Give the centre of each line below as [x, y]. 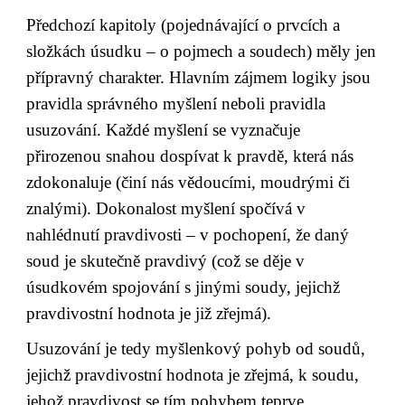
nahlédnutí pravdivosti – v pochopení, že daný [188, 234]
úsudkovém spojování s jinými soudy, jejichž [184, 287]
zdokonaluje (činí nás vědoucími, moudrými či [188, 182]
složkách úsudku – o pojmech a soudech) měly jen [202, 51]
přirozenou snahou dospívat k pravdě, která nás [190, 155]
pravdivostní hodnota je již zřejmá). [149, 313]
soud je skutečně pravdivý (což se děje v [166, 260]
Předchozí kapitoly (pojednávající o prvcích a [184, 24]
